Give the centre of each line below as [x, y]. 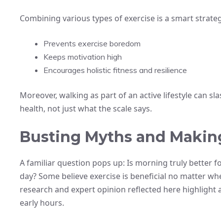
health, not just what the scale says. [86, 108]
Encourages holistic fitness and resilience [115, 70]
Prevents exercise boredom [92, 43]
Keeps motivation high [83, 56]
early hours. [42, 203]
